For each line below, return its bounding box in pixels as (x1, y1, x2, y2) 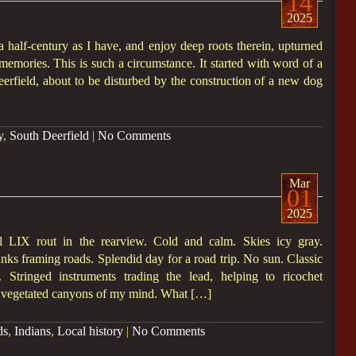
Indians (14, 324, 51, 338)
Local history (57, 324, 123, 338)
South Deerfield (10, 129, 89, 142)
